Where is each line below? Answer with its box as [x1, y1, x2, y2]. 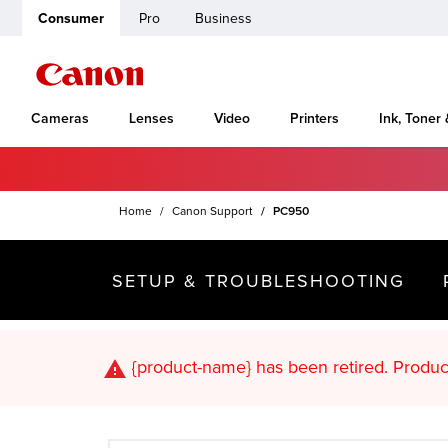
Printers [290, 111, 339, 126]
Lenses [129, 111, 174, 126]
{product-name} [131, 356, 251, 378]
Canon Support [172, 203, 253, 219]
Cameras [31, 111, 89, 126]
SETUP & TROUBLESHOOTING [112, 270, 405, 292]
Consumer [38, 10, 104, 27]
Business [195, 10, 252, 27]
